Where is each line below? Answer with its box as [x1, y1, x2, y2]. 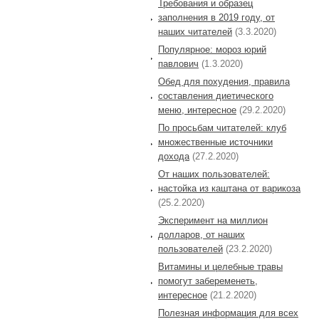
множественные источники [158, 136, 273, 147]
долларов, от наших [158, 229, 245, 240]
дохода [158, 150, 189, 162]
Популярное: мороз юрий [158, 43, 266, 55]
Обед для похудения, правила [158, 75, 290, 87]
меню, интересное [158, 104, 236, 115]
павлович [158, 58, 199, 69]
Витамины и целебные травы [158, 261, 283, 272]
